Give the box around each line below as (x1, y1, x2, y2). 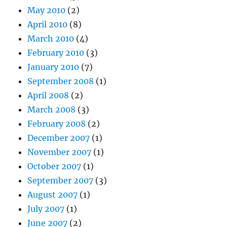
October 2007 (27, 161, 82, 171)
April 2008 (27, 90, 69, 100)
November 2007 (27, 147, 92, 157)
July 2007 (27, 204, 65, 214)
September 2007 (27, 175, 94, 185)
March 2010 (27, 33, 74, 44)
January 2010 (27, 62, 80, 72)
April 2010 (27, 19, 68, 29)
